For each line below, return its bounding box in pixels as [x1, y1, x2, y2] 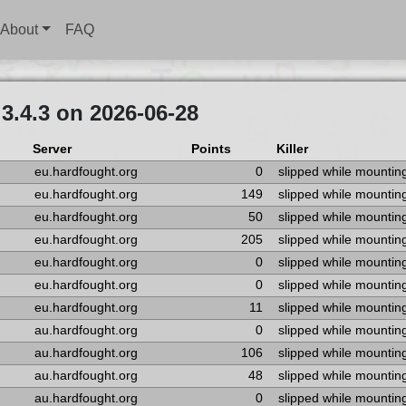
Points [190, 142, 231, 156]
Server [32, 142, 72, 156]
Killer [275, 142, 308, 156]
